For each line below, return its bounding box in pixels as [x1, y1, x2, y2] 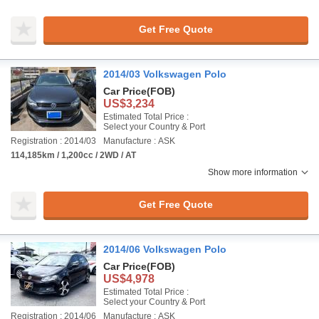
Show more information [208, 167, 298, 177]
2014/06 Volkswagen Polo [103, 244, 226, 255]
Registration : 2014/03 [11, 136, 96, 146]
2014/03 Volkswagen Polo [103, 68, 226, 80]
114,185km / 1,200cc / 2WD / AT [11, 150, 136, 160]
